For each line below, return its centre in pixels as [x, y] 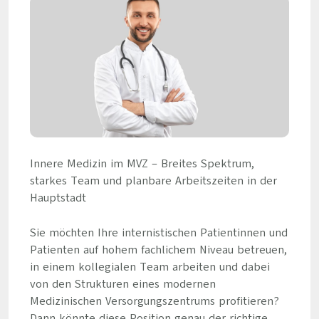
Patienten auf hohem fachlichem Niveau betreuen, [158, 250]
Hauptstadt [58, 198]
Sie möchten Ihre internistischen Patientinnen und [158, 233]
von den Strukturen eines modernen [122, 284]
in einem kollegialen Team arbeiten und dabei [150, 267]
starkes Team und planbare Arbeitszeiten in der [153, 181]
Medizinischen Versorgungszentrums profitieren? [154, 301]
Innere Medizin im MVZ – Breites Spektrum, [142, 164]
